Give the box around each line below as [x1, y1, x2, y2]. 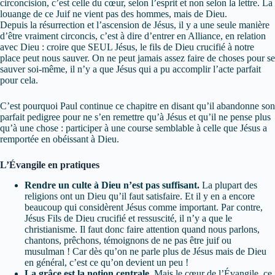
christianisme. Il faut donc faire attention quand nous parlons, [25, 224, 260, 235]
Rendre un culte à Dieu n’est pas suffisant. [25, 180, 199, 191]
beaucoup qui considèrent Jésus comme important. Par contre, [25, 202, 263, 213]
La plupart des [199, 180, 257, 191]
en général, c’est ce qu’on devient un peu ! [25, 257, 191, 268]
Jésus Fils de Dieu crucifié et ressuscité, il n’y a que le [25, 213, 232, 224]
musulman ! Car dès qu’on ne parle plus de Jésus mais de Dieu [25, 246, 266, 257]
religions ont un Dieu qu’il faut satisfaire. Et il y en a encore [25, 191, 255, 202]
